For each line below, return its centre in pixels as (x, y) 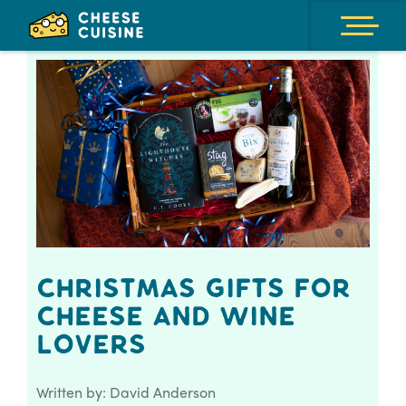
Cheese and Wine (166, 317)
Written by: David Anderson (126, 391)
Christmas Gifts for (193, 289)
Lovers (91, 345)
